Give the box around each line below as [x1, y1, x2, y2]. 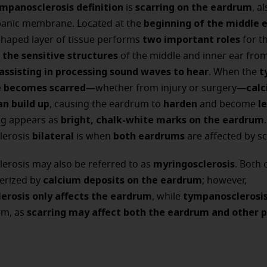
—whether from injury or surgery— [86, 83, 246, 93]
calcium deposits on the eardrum [43, 173, 202, 187]
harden [163, 97, 200, 110]
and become [200, 100, 258, 109]
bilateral [32, 129, 76, 142]
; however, [202, 176, 247, 185]
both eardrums [113, 129, 185, 142]
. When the [209, 67, 259, 77]
